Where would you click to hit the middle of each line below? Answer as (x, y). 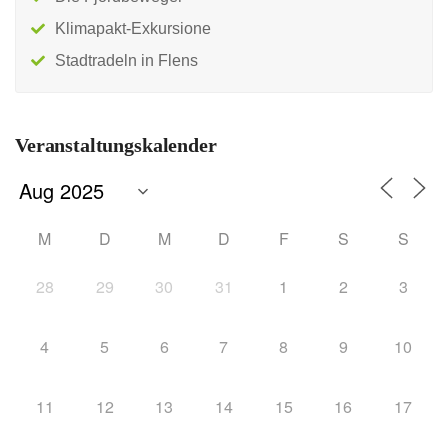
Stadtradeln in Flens (126, 61)
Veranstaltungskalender (116, 145)
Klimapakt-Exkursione (133, 29)
